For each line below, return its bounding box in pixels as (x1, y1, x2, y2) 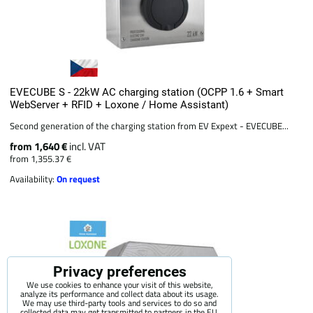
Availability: (10, 172, 57, 187)
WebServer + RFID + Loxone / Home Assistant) (10, 99, 229, 112)
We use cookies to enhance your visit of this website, (26, 278, 213, 291)
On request (57, 172, 101, 187)
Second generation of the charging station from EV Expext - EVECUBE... (10, 119, 289, 133)
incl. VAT (69, 138, 106, 155)
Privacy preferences (52, 263, 187, 280)
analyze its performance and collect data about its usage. (20, 287, 219, 300)
